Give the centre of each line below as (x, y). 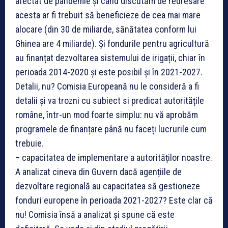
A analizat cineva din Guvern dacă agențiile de (98, 172)
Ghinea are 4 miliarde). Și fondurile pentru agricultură (112, 43)
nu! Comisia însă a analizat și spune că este (95, 214)
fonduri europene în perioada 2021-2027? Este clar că (114, 200)
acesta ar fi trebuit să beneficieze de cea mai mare (108, 15)
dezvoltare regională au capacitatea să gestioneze (108, 186)
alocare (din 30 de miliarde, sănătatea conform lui (106, 29)
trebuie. (30, 143)
